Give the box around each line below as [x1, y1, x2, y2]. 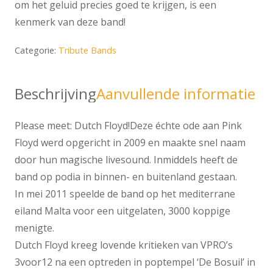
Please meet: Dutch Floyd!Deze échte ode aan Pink [15, 119, 242, 133]
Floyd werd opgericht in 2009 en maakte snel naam [15, 136, 246, 150]
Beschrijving [15, 83, 96, 104]
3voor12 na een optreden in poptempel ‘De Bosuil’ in [15, 255, 255, 269]
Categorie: [15, 44, 58, 57]
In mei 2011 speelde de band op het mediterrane [15, 187, 235, 201]
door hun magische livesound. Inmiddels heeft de [15, 153, 238, 167]
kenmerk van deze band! [15, 15, 126, 29]
